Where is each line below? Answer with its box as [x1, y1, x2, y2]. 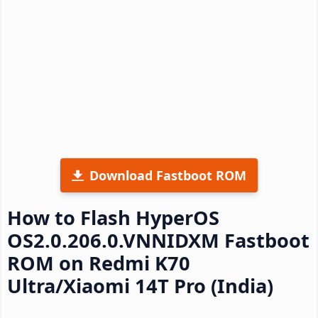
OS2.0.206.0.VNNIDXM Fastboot [7, 226, 309, 253]
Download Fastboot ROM [89, 166, 246, 184]
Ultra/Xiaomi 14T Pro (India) [7, 272, 273, 299]
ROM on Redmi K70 [7, 249, 190, 276]
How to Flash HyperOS [7, 204, 219, 231]
